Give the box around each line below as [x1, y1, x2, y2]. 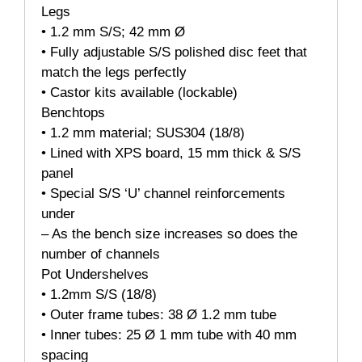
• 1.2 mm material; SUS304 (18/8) [41, 125, 245, 141]
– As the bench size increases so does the [41, 226, 297, 242]
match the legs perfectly [41, 65, 187, 81]
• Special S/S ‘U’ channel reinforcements [41, 186, 285, 202]
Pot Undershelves [41, 267, 149, 283]
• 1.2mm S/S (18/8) [41, 287, 157, 303]
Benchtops [41, 105, 105, 121]
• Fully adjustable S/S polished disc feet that [41, 44, 307, 61]
